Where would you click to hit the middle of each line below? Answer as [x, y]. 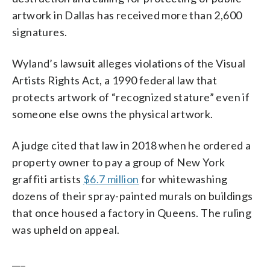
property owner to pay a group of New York [119, 162]
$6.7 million [111, 179]
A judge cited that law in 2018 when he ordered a [132, 145]
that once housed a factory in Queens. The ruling [132, 212]
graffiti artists [48, 179]
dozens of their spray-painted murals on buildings [133, 196]
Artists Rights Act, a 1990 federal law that [115, 80]
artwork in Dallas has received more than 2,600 [127, 15]
